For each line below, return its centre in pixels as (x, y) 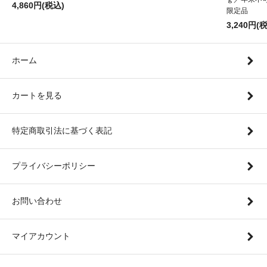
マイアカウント (41, 236)
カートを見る (37, 95)
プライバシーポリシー (54, 165)
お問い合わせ (37, 201)
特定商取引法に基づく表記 (62, 130)
